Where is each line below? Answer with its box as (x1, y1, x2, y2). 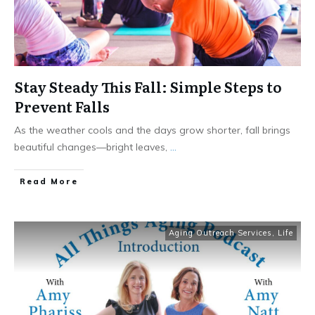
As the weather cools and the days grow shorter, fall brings (14, 124, 290, 137)
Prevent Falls (15, 96, 110, 117)
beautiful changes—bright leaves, (14, 141, 170, 154)
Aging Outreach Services (169, 228, 272, 238)
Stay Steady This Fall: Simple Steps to (15, 76, 282, 98)
